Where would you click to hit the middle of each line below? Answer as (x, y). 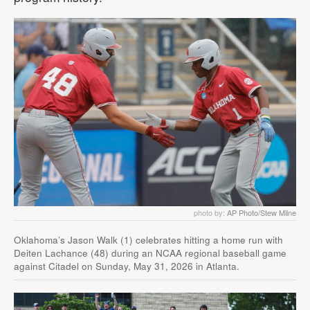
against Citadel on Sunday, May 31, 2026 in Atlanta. (127, 266)
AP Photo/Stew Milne (262, 212)
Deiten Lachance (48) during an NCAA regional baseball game (150, 253)
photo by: (210, 212)
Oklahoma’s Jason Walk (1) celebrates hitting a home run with (148, 239)
